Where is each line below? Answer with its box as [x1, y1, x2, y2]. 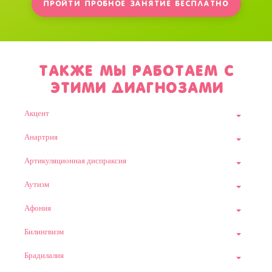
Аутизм [24, 180, 49, 189]
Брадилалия [24, 251, 64, 260]
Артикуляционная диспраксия [24, 156, 126, 166]
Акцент [24, 109, 49, 118]
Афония [24, 203, 51, 213]
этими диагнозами [49, 79, 223, 97]
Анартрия [24, 132, 58, 142]
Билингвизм [24, 227, 64, 237]
